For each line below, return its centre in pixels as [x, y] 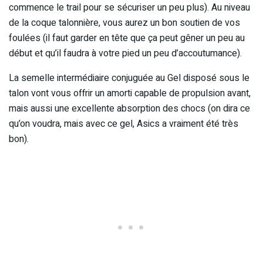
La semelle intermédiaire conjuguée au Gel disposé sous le [129, 78]
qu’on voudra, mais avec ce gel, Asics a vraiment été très [124, 124]
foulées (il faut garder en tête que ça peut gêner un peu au [127, 38]
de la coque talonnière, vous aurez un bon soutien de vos [124, 23]
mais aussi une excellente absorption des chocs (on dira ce [129, 108]
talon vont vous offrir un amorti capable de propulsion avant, [130, 93]
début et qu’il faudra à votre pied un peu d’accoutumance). [125, 53]
